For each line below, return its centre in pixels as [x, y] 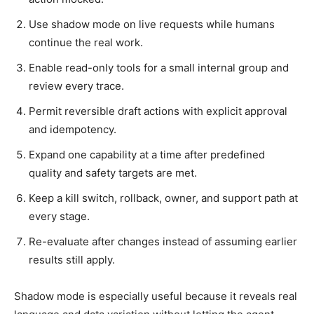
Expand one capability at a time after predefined [147, 154]
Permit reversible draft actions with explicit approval [158, 111]
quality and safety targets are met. [113, 172]
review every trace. [76, 86]
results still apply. [72, 259]
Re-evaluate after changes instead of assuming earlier [163, 241]
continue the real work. [86, 42]
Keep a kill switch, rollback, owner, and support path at [163, 198]
